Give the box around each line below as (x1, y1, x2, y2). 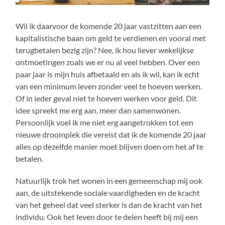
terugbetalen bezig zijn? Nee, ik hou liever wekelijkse (16, 45, 194, 55)
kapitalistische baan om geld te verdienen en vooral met (16, 33, 206, 43)
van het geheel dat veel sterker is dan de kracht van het (16, 199, 203, 209)
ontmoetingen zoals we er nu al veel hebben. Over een (16, 57, 200, 67)
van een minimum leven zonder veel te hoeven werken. (16, 81, 202, 91)
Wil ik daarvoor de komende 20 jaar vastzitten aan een (16, 21, 202, 31)
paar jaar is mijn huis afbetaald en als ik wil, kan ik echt (16, 69, 200, 79)
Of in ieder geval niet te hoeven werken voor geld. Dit (16, 93, 197, 103)
